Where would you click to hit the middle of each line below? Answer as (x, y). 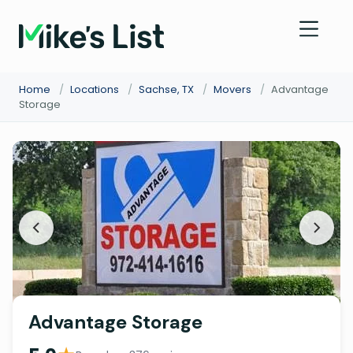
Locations (95, 89)
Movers (232, 89)
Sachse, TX (166, 89)
